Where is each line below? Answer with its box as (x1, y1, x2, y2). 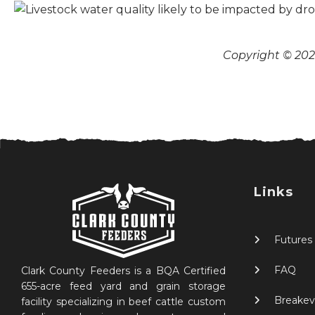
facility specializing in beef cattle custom (21, 295, 226, 308)
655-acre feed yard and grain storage (21, 279, 226, 292)
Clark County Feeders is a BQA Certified (21, 264, 226, 277)
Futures (274, 233, 312, 246)
